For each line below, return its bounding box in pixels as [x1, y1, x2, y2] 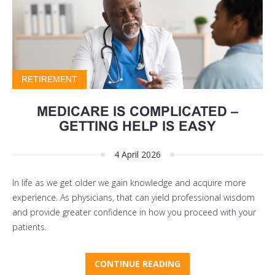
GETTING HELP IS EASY [59, 118, 216, 134]
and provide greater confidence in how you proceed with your [12, 206, 256, 219]
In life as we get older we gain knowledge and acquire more [12, 177, 246, 189]
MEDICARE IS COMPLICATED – [37, 104, 238, 120]
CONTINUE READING [95, 258, 180, 270]
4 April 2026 [114, 149, 161, 161]
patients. [12, 221, 47, 233]
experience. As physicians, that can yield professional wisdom [12, 192, 255, 204]
